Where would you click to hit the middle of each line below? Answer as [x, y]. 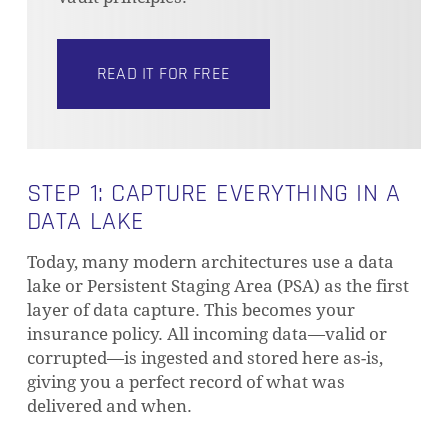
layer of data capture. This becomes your [190, 310]
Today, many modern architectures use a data [210, 262]
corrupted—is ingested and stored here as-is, [204, 358]
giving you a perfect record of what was [185, 382]
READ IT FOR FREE [163, 73]
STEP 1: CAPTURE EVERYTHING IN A [213, 193]
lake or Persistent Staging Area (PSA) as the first [217, 286]
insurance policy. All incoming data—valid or [206, 334]
